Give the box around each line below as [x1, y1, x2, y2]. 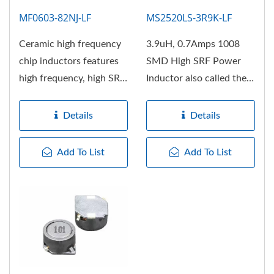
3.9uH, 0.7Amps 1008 [146, 39, 240, 49]
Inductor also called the [146, 73, 246, 83]
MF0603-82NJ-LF [19, 10, 91, 24]
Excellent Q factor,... [19, 90, 106, 100]
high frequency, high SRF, [19, 73, 127, 83]
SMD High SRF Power [146, 56, 241, 66]
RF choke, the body [146, 90, 229, 100]
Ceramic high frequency [19, 39, 121, 49]
